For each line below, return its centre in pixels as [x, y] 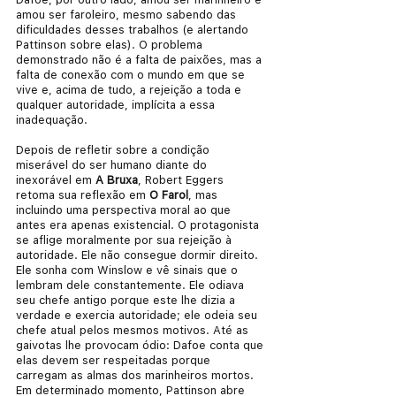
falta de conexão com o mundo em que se [132, 74]
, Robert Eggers [183, 179]
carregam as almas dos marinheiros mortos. [137, 375]
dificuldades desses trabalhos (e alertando [134, 29]
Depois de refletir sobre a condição [114, 149]
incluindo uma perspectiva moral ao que [125, 209]
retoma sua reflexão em [83, 194]
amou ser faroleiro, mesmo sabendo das [128, 14]
